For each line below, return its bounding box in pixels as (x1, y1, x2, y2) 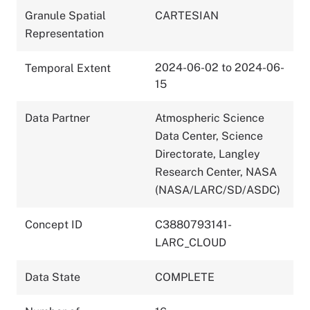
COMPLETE (155, 270, 215, 284)
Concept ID (25, 217, 82, 231)
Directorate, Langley (155, 147, 260, 161)
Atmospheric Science (155, 111, 264, 125)
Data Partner (25, 111, 90, 125)
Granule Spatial (25, 8, 106, 22)
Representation (25, 26, 104, 40)
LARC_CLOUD (155, 235, 226, 249)
